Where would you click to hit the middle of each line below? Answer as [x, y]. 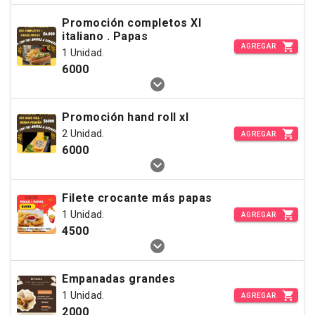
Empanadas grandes [119, 279]
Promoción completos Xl [131, 23]
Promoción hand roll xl [125, 117]
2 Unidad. [83, 134]
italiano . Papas [127, 36]
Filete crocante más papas [137, 198]
